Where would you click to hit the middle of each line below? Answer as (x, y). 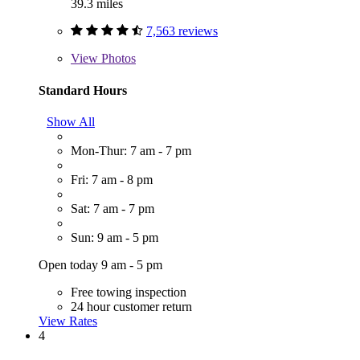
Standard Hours (83, 90)
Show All (71, 121)
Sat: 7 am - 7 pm (112, 208)
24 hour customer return (131, 306)
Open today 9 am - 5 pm (100, 264)
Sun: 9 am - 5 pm (115, 237)
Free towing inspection (129, 292)
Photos (117, 59)
